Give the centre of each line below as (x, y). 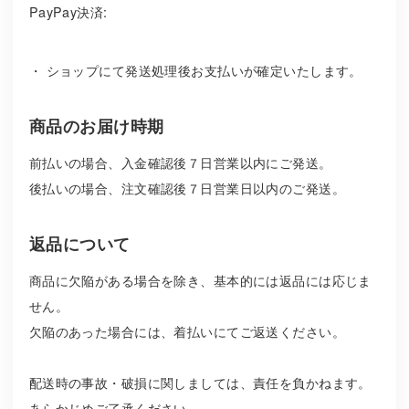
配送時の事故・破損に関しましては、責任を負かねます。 (200, 383)
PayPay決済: (68, 12)
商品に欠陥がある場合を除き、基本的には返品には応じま (200, 281)
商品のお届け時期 (96, 126)
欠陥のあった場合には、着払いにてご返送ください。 (187, 332)
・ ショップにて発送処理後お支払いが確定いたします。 (195, 70)
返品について (79, 243)
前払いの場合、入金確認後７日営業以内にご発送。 (180, 163)
